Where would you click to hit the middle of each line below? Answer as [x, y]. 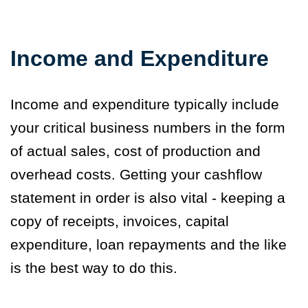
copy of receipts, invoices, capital [120, 221]
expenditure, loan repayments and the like [148, 244]
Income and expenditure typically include [145, 104]
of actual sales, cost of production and [135, 151]
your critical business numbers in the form [148, 127]
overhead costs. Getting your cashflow [136, 174]
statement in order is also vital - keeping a [148, 197]
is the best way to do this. [94, 267]
